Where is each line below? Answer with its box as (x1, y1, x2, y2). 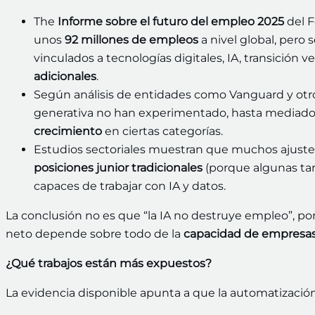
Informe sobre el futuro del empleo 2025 (58, 15, 284, 29)
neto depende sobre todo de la (6, 227, 184, 241)
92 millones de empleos (65, 33, 198, 47)
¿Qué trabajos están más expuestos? (6, 257, 212, 271)
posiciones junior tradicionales (34, 161, 202, 175)
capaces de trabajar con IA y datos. (34, 179, 226, 193)
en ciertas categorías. (102, 124, 223, 139)
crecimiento (34, 124, 102, 139)
